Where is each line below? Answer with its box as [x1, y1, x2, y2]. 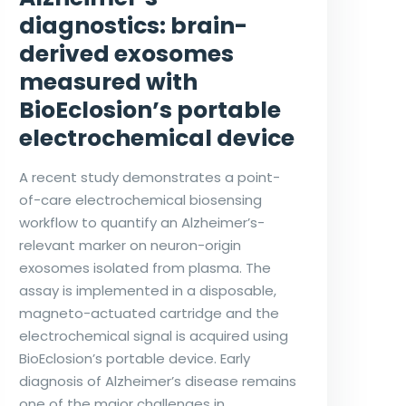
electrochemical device [18, 122, 295, 155]
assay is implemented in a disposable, [18, 281, 276, 301]
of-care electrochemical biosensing [18, 190, 262, 210]
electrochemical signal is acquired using [18, 326, 288, 346]
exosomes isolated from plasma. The [18, 258, 271, 278]
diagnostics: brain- [18, 10, 247, 43]
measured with [18, 66, 198, 99]
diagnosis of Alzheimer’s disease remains [18, 372, 296, 391]
